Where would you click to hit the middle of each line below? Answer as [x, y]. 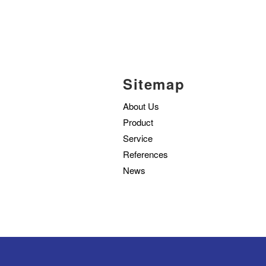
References [145, 154]
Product [138, 122]
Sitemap [154, 83]
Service [138, 138]
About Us [141, 106]
